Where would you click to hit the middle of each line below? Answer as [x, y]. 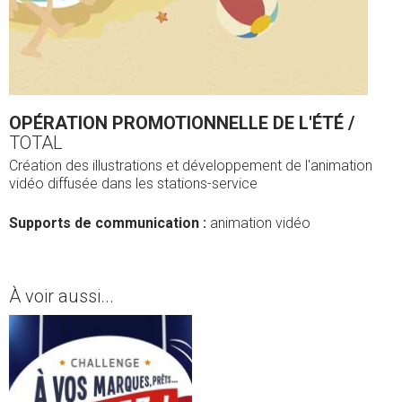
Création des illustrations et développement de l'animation [191, 166]
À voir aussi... [61, 296]
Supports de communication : [108, 223]
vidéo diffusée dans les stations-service [133, 184]
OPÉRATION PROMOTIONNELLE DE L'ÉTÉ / [182, 123]
